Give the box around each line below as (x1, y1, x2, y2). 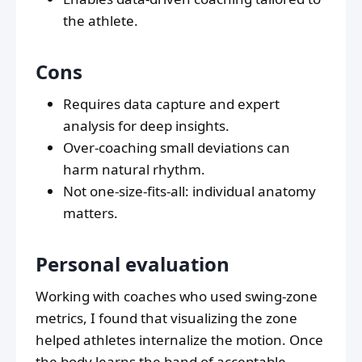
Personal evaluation (36, 250, 229, 278)
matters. (63, 204, 118, 223)
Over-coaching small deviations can (63, 138, 290, 158)
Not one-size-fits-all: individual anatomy (63, 182, 316, 201)
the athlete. (63, 11, 138, 31)
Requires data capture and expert (63, 95, 280, 114)
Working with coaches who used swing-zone (36, 287, 318, 306)
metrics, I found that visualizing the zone (36, 309, 297, 328)
